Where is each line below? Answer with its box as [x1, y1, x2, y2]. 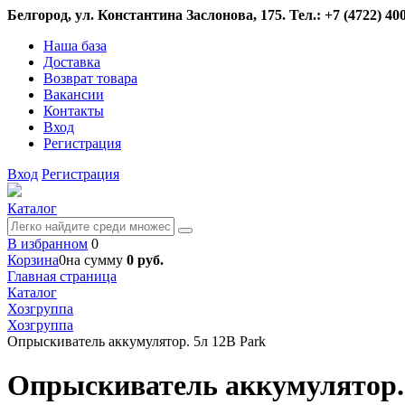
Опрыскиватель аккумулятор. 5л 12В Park [7, 334, 266, 349]
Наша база [43, 38, 107, 53]
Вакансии [43, 87, 104, 102]
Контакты [43, 103, 104, 118]
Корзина [7, 252, 59, 268]
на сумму [66, 252, 127, 268]
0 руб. [127, 252, 164, 268]
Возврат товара [43, 71, 137, 86]
